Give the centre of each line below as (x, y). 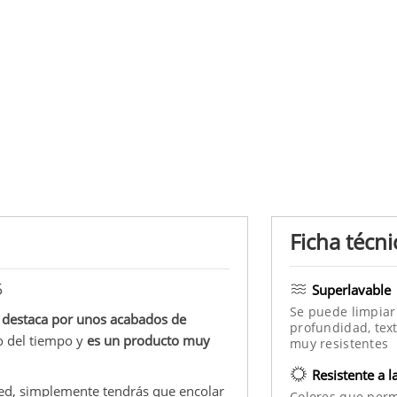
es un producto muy (148, 340)
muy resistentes (339, 343)
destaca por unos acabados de (94, 319)
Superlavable (351, 289)
